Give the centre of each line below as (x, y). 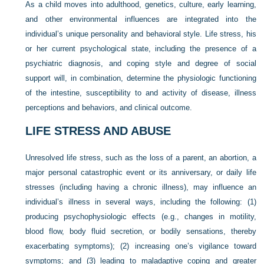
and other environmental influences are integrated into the (141, 19)
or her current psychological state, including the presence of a (141, 48)
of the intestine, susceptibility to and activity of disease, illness (141, 93)
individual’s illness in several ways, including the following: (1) (141, 202)
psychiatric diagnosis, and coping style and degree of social (141, 63)
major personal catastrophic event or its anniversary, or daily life (141, 172)
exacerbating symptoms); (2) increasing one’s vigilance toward (141, 246)
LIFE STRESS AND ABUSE (98, 131)
